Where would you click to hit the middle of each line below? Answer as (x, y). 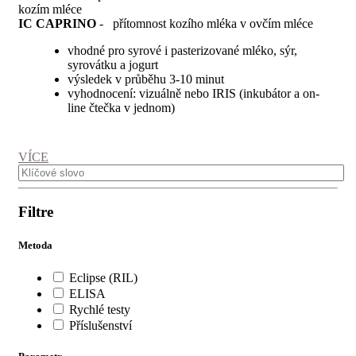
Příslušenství (101, 325)
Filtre (36, 212)
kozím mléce (50, 9)
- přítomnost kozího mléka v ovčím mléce (205, 23)
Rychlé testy (100, 309)
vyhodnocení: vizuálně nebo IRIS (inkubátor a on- (193, 93)
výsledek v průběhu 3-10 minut (147, 79)
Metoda (35, 245)
